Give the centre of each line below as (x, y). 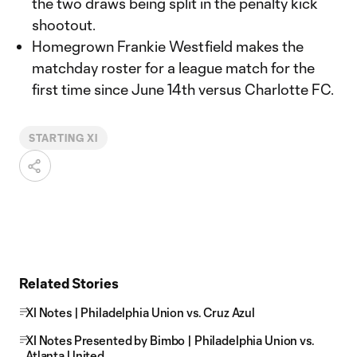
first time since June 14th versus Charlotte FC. (183, 89)
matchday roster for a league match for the (173, 68)
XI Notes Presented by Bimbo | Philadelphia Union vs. (170, 340)
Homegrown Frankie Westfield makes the (168, 46)
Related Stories (69, 283)
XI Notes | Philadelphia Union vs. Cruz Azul (140, 312)
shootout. (64, 25)
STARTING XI (63, 138)
